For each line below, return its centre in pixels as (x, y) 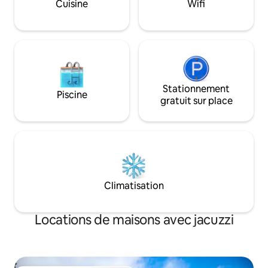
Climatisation (134, 185)
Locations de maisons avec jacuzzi (134, 220)
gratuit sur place (196, 100)
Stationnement (196, 89)
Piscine (72, 95)
